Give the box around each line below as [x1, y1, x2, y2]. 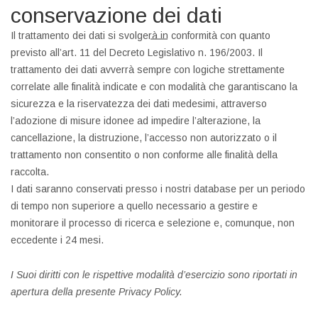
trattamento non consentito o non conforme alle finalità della [11, 149, 278, 160]
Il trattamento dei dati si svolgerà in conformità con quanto [11, 30, 270, 41]
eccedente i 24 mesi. [11, 234, 104, 246]
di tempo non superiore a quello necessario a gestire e [11, 200, 258, 212]
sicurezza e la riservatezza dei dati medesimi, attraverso [11, 98, 267, 109]
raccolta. [11, 166, 49, 177]
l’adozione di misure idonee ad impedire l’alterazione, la [11, 115, 261, 126]
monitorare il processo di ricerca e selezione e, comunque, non [11, 217, 295, 229]
